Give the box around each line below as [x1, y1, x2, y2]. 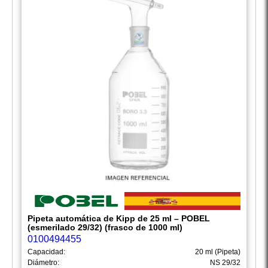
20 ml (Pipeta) [195, 248, 240, 257]
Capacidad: [28, 248, 65, 257]
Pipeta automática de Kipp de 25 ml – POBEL [28, 214, 210, 224]
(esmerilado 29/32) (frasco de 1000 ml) [28, 223, 182, 233]
